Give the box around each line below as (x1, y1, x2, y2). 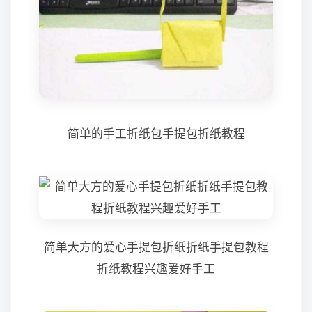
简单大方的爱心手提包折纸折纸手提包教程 (43, 241, 269, 254)
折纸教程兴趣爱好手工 (97, 263, 215, 276)
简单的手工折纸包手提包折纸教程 (67, 127, 245, 141)
